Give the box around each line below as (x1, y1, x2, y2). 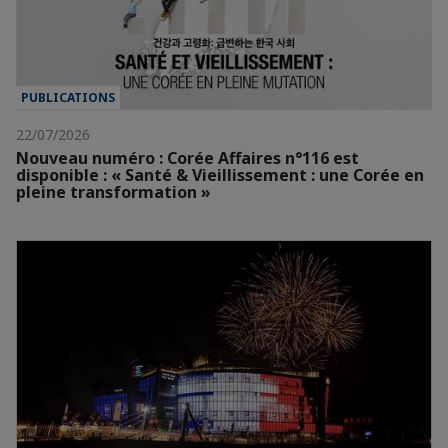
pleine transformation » (16, 181, 211, 204)
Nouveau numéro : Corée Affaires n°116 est (16, 147, 359, 170)
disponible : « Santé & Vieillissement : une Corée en (16, 164, 424, 187)
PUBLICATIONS (21, 89, 115, 107)
